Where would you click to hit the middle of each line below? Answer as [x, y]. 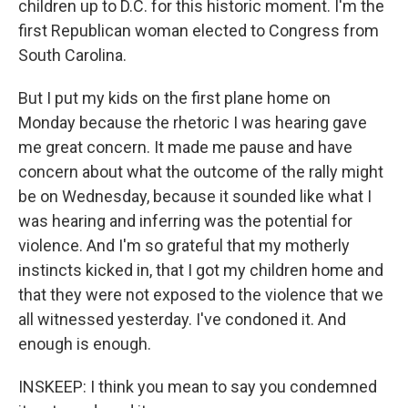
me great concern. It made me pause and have [185, 147]
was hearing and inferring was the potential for [185, 221]
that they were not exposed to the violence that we [201, 295]
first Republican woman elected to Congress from [199, 31]
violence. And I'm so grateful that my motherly [184, 245]
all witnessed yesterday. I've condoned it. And [182, 319]
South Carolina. [72, 55]
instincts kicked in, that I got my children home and [201, 270]
